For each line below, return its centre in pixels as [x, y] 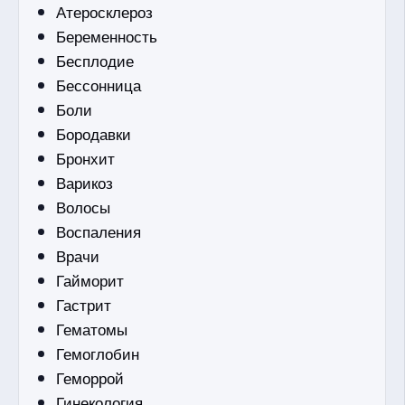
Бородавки [94, 133]
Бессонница [99, 84]
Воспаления [99, 231]
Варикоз [85, 182]
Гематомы [92, 328]
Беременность [107, 35]
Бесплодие [95, 60]
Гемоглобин [98, 353]
